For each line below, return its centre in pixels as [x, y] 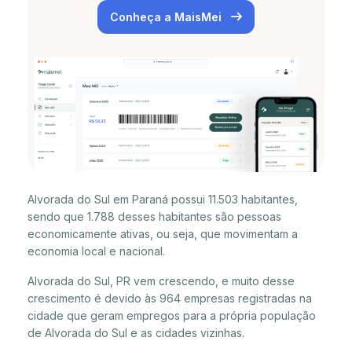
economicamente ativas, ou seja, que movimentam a [163, 233]
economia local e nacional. [96, 251]
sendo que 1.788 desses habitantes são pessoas [154, 216]
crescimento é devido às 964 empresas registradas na [170, 298]
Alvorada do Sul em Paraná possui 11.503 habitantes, [163, 199]
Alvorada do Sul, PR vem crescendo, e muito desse [161, 280]
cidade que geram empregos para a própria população [172, 315]
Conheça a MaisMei [167, 17]
